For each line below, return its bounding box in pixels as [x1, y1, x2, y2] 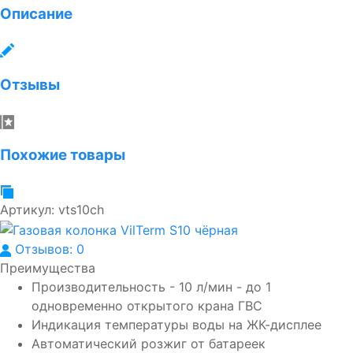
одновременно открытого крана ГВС [32, 297, 262, 314]
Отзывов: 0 [15, 240, 84, 257]
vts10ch [58, 201, 104, 217]
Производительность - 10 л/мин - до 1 [32, 278, 271, 295]
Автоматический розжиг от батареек [32, 335, 266, 351]
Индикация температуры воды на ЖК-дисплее [32, 316, 321, 333]
